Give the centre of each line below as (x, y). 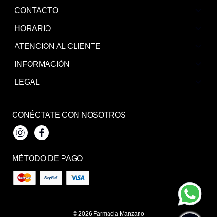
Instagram (32, 137)
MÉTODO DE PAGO (47, 159)
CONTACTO (36, 11)
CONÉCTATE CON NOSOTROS (69, 115)
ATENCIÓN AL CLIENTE (58, 46)
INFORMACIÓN (42, 64)
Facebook (54, 137)
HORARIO (33, 29)
